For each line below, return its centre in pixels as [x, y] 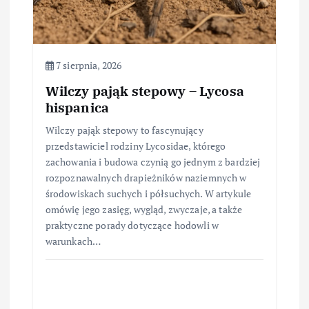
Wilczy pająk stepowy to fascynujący [124, 130]
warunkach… [73, 241]
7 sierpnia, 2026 [88, 66]
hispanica [77, 108]
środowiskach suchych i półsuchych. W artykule [148, 194]
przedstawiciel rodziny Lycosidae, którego [136, 146]
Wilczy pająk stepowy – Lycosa [144, 91]
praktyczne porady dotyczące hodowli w [132, 226]
